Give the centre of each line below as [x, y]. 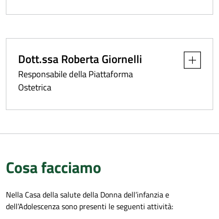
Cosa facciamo [54, 167]
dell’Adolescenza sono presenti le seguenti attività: [89, 206]
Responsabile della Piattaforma [76, 74]
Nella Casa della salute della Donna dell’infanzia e [88, 195]
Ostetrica [35, 87]
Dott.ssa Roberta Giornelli [80, 59]
